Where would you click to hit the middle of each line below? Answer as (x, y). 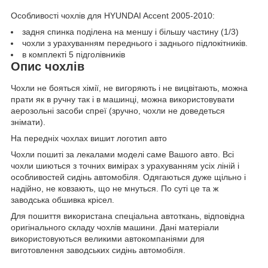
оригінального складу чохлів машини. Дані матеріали (115, 227)
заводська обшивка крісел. (63, 200)
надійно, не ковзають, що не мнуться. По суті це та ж (115, 188)
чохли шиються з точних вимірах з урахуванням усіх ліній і (125, 165)
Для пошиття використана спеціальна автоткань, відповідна (128, 216)
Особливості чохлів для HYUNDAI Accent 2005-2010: (113, 16)
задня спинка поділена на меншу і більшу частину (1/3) (130, 32)
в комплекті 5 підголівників (74, 55)
